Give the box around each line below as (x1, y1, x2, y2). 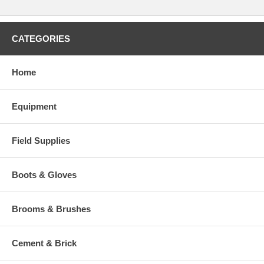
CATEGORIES (12, 33, 70, 44)
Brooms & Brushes (12, 203, 91, 214)
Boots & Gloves (12, 169, 77, 180)
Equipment (12, 101, 57, 111)
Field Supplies (12, 135, 70, 146)
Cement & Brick (12, 237, 77, 248)
